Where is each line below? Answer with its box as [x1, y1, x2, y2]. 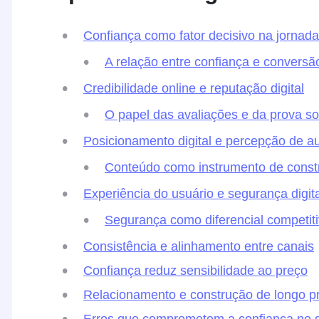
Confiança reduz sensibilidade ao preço [83, 263, 308, 278]
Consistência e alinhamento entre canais [83, 239, 314, 253]
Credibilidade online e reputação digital [83, 80, 304, 95]
